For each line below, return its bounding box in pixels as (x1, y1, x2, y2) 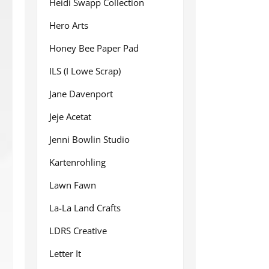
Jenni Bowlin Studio (49, 133, 130, 145)
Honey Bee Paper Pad (49, 42, 139, 54)
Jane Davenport (49, 88, 113, 100)
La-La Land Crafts (49, 202, 121, 214)
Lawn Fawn (49, 179, 96, 191)
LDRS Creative (49, 225, 107, 237)
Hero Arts (49, 19, 88, 31)
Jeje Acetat (49, 110, 91, 122)
